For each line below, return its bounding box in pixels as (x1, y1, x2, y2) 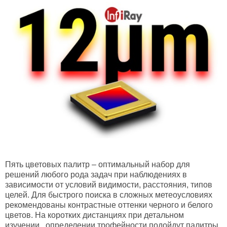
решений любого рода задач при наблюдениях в (5, 170, 187, 179)
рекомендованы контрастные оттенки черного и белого (5, 200, 213, 209)
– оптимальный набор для (90, 160, 190, 169)
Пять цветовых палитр (5, 160, 90, 169)
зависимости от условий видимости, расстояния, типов (5, 180, 212, 189)
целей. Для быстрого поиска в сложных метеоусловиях (5, 190, 212, 199)
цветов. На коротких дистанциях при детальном (5, 210, 184, 219)
